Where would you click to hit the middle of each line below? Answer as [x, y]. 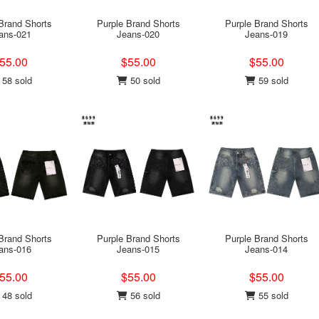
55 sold [272, 295]
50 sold [143, 80]
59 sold [272, 80]
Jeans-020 [138, 34]
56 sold [143, 295]
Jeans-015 [138, 249]
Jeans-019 [266, 34]
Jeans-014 [266, 249]
